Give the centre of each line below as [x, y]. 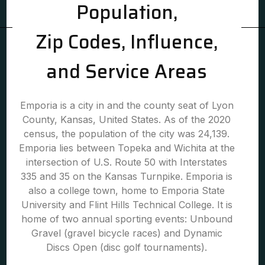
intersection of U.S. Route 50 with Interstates [127, 162]
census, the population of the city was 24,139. [127, 134]
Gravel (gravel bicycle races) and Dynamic [127, 233]
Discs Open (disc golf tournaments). [127, 247]
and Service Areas [127, 72]
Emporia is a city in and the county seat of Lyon [127, 105]
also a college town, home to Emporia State [127, 190]
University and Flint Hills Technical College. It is [127, 205]
